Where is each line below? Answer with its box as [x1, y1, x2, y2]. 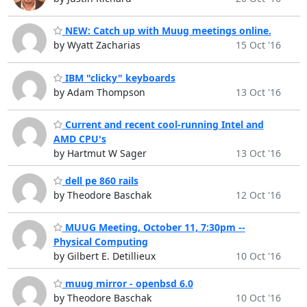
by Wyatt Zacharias [53, 38, 140, 52]
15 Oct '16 [235, 38, 281, 52]
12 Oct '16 [235, 188, 281, 201]
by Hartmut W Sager [53, 147, 147, 160]
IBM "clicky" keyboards [62, 71, 175, 84]
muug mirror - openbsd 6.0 [62, 276, 193, 290]
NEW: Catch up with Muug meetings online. [62, 24, 271, 38]
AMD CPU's [53, 132, 106, 146]
